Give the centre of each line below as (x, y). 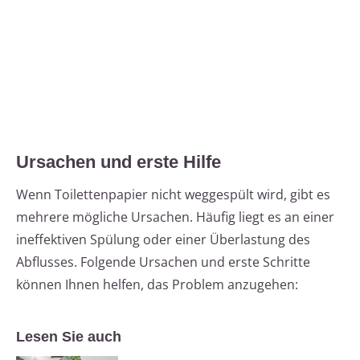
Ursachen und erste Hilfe (119, 162)
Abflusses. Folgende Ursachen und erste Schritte (163, 262)
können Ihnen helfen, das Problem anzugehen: (157, 285)
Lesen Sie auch (69, 337)
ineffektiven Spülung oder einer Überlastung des (163, 240)
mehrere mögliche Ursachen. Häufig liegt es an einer (175, 217)
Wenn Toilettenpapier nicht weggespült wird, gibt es (173, 195)
